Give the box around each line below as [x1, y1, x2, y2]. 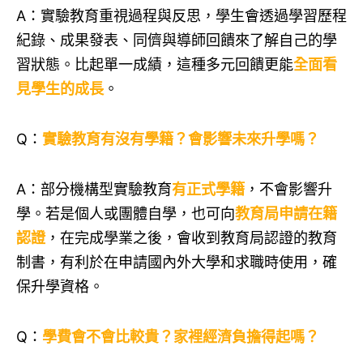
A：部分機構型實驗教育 [16, 180, 172, 199]
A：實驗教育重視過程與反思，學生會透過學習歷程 [16, 6, 347, 25]
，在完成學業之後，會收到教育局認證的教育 [45, 228, 337, 247]
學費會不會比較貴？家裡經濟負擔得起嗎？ [42, 327, 319, 346]
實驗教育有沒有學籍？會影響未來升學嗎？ [42, 130, 319, 148]
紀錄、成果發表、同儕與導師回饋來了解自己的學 [16, 31, 337, 49]
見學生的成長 [16, 79, 104, 98]
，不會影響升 [245, 180, 332, 199]
